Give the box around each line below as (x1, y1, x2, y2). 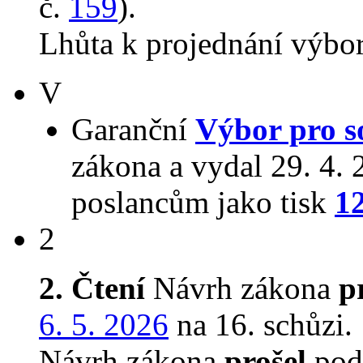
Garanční (71, 112, 195, 147)
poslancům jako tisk (71, 185, 335, 220)
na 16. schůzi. (169, 307, 352, 343)
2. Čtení (39, 271, 145, 306)
